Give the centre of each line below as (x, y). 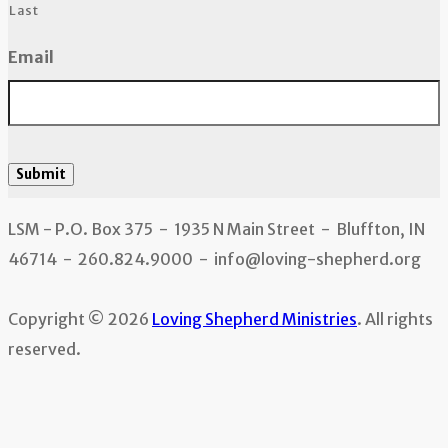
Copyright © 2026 (80, 319)
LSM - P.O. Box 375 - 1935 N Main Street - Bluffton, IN (216, 229)
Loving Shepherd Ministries (254, 319)
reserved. (44, 349)
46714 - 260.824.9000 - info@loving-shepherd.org (214, 259)
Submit (41, 175)
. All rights (395, 319)
